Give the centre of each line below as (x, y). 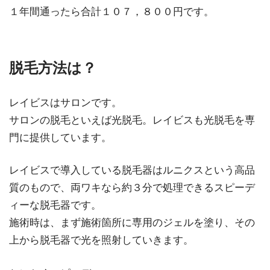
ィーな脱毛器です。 (55, 206)
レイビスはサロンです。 (65, 102)
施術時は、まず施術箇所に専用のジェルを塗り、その (132, 223)
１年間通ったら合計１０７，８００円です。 (111, 11)
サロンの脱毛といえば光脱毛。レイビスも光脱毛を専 (132, 120)
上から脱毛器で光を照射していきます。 (101, 240)
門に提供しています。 (60, 137)
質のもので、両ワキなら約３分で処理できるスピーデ (132, 188)
